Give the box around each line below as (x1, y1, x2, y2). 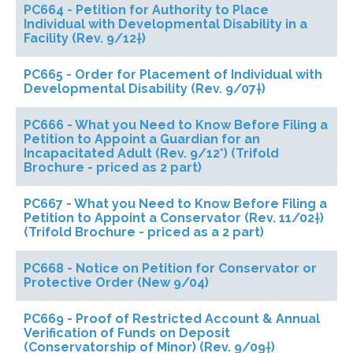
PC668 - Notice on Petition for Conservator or (24, 261, 317, 276)
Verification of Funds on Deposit (24, 325, 230, 340)
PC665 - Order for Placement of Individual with (24, 67, 322, 82)
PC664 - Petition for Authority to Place (24, 2, 269, 17)
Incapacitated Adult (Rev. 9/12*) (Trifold (24, 146, 279, 161)
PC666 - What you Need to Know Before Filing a (24, 117, 328, 132)
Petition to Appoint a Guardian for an (24, 132, 260, 147)
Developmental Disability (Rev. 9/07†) (24, 81, 266, 96)
